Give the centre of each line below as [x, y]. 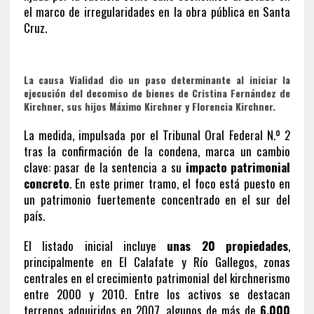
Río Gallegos [224, 261]
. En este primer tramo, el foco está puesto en [180, 183]
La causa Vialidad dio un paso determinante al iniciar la [157, 79]
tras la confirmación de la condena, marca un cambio [157, 151]
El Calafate [147, 261]
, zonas [273, 261]
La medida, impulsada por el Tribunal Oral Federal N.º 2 [157, 135]
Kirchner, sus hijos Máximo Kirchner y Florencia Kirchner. [149, 106]
